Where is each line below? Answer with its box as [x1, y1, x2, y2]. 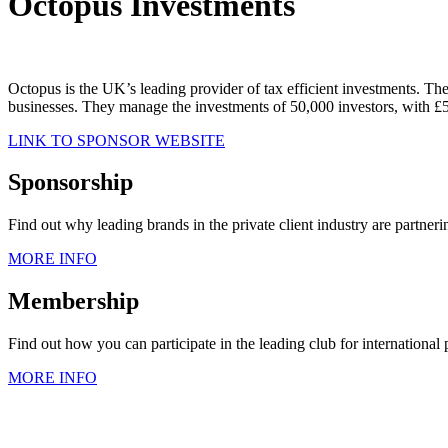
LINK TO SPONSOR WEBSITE [8, 131, 225, 149]
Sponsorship [8, 169, 133, 196]
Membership [8, 288, 139, 315]
